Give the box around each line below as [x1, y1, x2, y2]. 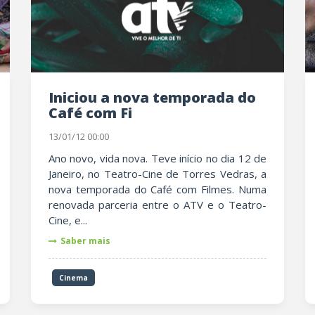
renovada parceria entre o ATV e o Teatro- [49, 198, 266, 212]
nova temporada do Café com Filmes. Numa [49, 182, 266, 196]
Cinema [59, 273, 88, 283]
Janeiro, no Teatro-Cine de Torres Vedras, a [49, 167, 266, 181]
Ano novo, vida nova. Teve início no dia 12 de [49, 151, 266, 165]
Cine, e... [49, 213, 87, 227]
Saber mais [60, 235, 110, 247]
